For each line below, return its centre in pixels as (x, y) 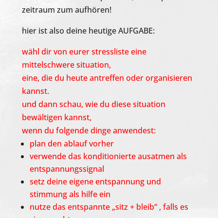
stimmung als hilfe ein (70, 194)
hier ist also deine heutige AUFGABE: (88, 31)
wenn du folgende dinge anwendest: (89, 131)
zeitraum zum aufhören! (66, 10)
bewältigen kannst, (56, 118)
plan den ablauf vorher (72, 144)
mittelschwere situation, (66, 65)
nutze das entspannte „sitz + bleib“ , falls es (109, 207)
